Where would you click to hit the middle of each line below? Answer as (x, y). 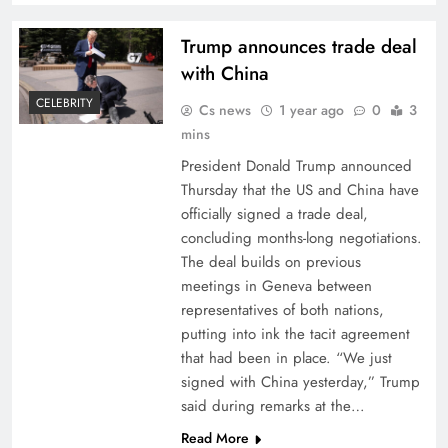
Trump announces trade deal (298, 46)
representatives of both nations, (282, 310)
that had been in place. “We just (286, 358)
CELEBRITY (64, 102)
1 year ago (311, 110)
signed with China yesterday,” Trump (300, 382)
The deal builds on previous (270, 262)
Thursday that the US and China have (299, 190)
